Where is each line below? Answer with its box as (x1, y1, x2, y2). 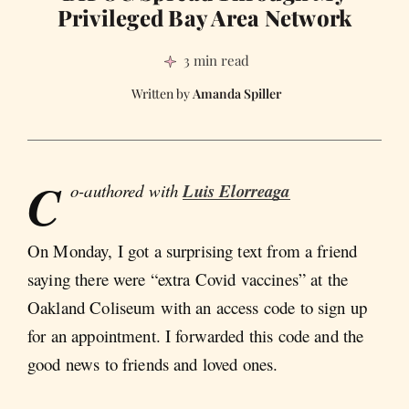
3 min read (183, 50, 249, 69)
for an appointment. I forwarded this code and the (27, 324, 364, 348)
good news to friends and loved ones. (27, 352, 278, 376)
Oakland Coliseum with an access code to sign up (27, 296, 368, 320)
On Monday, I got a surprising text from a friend (27, 239, 358, 263)
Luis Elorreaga (183, 178, 290, 203)
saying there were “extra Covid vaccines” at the (27, 267, 349, 291)
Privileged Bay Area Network (57, 2, 352, 32)
